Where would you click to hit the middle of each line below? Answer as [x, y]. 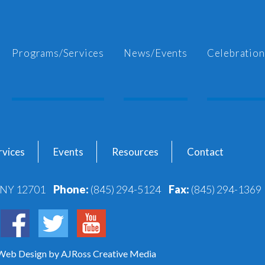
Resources [135, 152]
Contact [205, 152]
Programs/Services [58, 53]
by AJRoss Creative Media [102, 253]
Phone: [71, 189]
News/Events [156, 53]
